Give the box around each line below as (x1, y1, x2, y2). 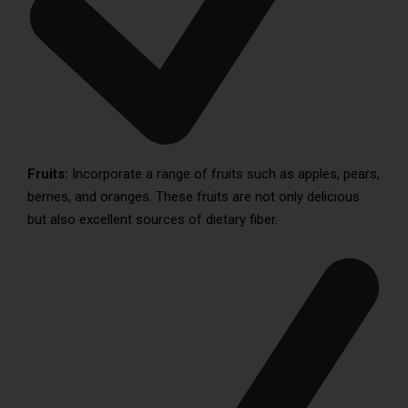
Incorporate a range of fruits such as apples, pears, (68, 166, 380, 183)
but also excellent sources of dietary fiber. (27, 211, 278, 229)
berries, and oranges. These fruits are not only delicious (27, 189, 360, 206)
